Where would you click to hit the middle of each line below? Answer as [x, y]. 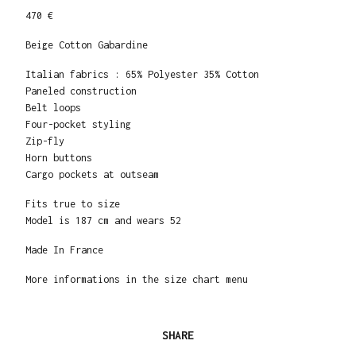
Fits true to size [73, 204]
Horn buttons [59, 158]
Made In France [64, 250]
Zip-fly [45, 141]
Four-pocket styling [78, 125]
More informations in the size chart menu [137, 280]
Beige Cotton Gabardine [87, 45]
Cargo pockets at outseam [92, 175]
